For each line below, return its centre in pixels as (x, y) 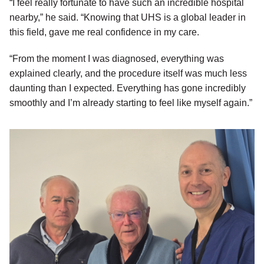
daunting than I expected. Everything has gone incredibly (128, 88)
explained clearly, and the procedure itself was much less (128, 74)
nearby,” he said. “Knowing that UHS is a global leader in (128, 18)
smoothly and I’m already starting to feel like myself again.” (131, 103)
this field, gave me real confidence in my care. (104, 32)
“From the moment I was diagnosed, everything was (117, 59)
